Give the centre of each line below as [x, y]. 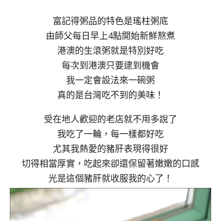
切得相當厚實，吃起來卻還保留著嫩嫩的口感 [110, 163]
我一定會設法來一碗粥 [110, 80]
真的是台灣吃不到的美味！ [110, 94]
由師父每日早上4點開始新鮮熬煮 [110, 35]
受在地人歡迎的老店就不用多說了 [110, 119]
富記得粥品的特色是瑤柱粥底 [110, 20]
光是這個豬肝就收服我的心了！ [110, 178]
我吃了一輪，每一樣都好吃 [110, 133]
